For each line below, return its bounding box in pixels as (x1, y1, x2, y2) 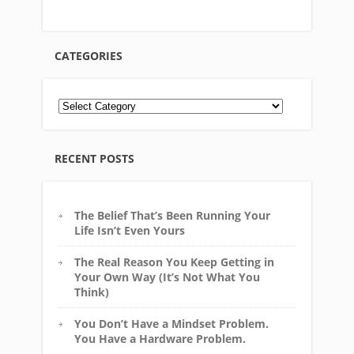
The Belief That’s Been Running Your (74, 207, 270, 223)
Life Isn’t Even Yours (74, 222, 185, 238)
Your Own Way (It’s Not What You (74, 269, 260, 284)
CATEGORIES (55, 48, 122, 63)
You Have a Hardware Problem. (74, 330, 246, 346)
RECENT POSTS (55, 150, 134, 166)
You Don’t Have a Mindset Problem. (74, 315, 269, 331)
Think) (74, 284, 109, 299)
